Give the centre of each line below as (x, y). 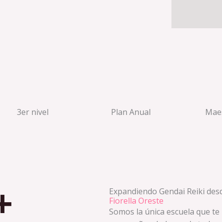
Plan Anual (131, 112)
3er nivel (33, 112)
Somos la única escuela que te (165, 212)
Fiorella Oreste (137, 201)
